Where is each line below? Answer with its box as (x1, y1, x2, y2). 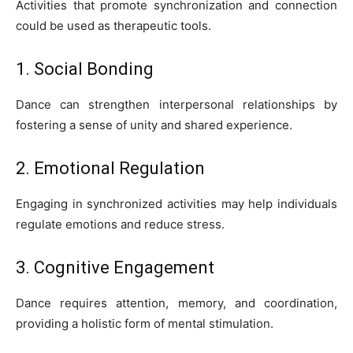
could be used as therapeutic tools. (16, 18, 211, 33)
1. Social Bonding (16, 59, 154, 79)
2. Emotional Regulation (16, 158, 205, 178)
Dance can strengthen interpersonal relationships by (16, 97, 337, 112)
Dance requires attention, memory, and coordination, (16, 295, 337, 310)
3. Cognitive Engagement (16, 258, 214, 277)
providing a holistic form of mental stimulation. (16, 316, 273, 331)
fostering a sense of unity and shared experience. (16, 117, 292, 132)
